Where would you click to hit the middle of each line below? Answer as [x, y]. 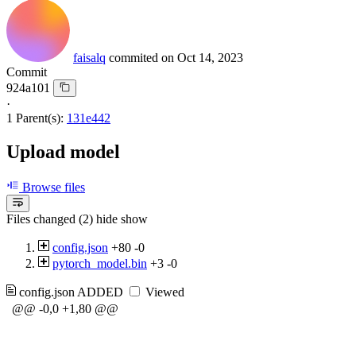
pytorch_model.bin [100, 264]
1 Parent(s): [35, 118]
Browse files [52, 187]
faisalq [89, 57]
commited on [143, 57]
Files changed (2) [50, 219]
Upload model [63, 151]
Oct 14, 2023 [210, 57]
